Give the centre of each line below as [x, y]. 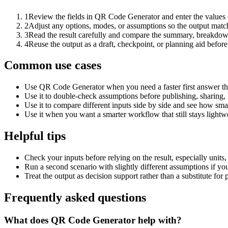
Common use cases [53, 65]
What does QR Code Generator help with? [93, 220]
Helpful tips [35, 136]
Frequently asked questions [75, 198]
